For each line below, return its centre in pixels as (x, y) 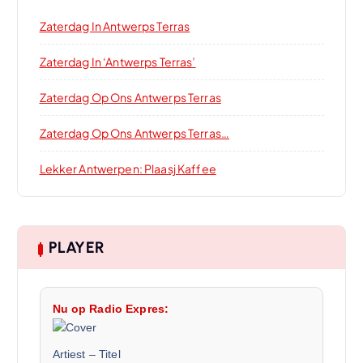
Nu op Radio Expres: (111, 308)
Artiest (69, 354)
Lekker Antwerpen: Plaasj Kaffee (128, 169)
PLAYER (76, 247)
